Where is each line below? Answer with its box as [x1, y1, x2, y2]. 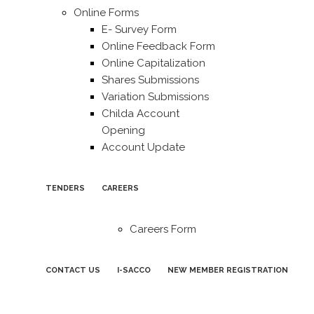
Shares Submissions [102, 74, 199, 86]
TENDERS [46, 184, 85, 193]
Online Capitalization [102, 57, 205, 69]
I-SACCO [117, 266, 151, 275]
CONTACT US [46, 266, 100, 275]
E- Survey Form [102, 23, 177, 36]
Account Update [102, 141, 185, 153]
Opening [102, 124, 145, 137]
